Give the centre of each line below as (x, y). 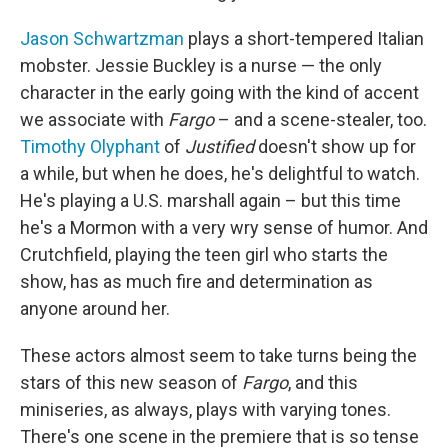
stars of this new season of (131, 383)
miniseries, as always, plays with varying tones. (205, 410)
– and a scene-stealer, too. (320, 120)
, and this (323, 383)
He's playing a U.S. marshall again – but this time (210, 201)
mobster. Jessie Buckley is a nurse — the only (201, 66)
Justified (219, 147)
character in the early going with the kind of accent (219, 93)
